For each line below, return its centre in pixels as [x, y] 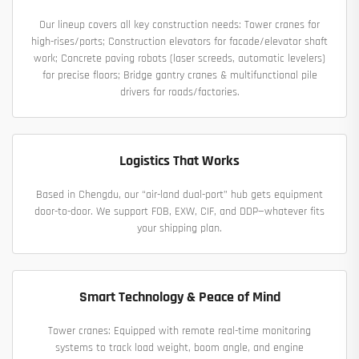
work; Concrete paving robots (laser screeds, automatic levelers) [179, 59]
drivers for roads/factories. [179, 93]
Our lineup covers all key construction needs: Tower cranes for [179, 25]
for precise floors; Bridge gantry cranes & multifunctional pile [179, 76]
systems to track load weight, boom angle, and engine [179, 348]
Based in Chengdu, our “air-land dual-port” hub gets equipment [179, 195]
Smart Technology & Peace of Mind [179, 297]
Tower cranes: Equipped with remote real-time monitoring [179, 331]
